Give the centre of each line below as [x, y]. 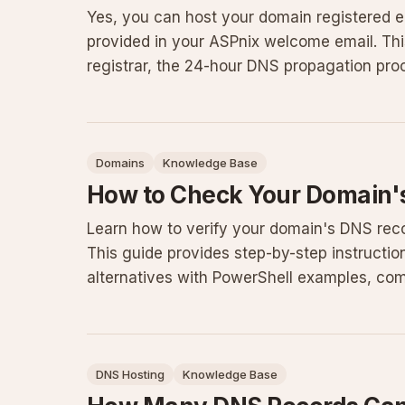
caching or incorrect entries [188, 90]
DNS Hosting [130, 374]
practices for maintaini [168, 302]
